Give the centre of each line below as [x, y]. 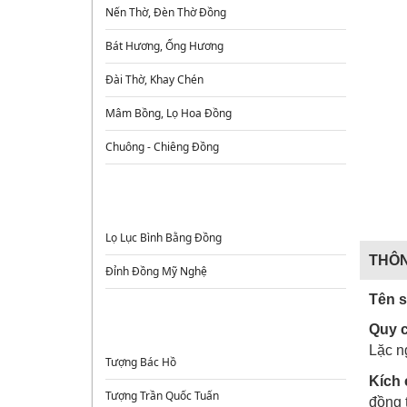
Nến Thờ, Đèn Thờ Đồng [166, 12]
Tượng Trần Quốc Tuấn [163, 396]
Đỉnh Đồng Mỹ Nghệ [157, 271]
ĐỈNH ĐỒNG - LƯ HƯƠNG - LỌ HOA [224, 202]
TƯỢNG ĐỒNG [223, 327]
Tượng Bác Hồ [141, 362]
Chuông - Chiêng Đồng [163, 147]
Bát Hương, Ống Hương [165, 46]
